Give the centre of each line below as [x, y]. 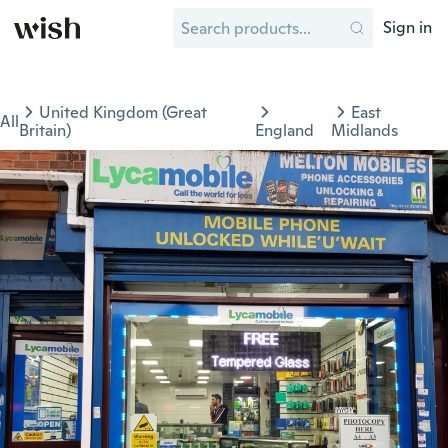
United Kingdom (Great [123, 112]
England [284, 130]
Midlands [365, 130]
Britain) [45, 130]
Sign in [407, 27]
